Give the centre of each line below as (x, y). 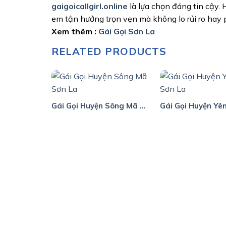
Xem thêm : (75, 31)
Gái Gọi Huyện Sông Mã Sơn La (143, 106)
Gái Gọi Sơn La (127, 31)
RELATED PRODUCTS (109, 51)
